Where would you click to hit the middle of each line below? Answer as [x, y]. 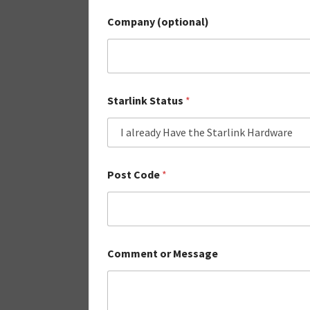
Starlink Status [146, 100]
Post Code [135, 174]
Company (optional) [158, 21]
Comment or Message [163, 253]
